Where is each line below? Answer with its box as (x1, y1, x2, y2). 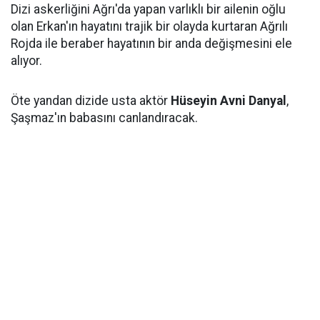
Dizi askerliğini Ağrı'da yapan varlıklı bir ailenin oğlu (11, 1, 286, 16)
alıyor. (11, 53, 42, 68)
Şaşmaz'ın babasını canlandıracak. (11, 110, 198, 125)
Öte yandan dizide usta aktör (11, 93, 171, 108)
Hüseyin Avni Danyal (171, 93, 286, 108)
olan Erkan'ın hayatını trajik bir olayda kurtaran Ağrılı (11, 19, 288, 34)
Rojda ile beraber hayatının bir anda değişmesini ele (11, 36, 292, 51)
